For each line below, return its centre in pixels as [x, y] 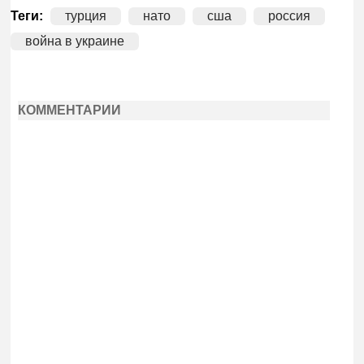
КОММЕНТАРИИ [69, 110]
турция [86, 15]
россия [289, 15]
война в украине [75, 41]
